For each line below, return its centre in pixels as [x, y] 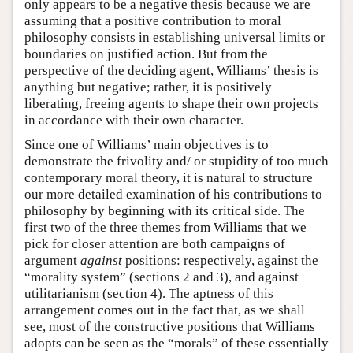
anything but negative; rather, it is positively [148, 87]
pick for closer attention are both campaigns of [155, 243]
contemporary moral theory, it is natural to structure [169, 177]
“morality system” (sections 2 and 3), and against [162, 277]
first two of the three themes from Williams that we [165, 227]
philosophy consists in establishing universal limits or [175, 37]
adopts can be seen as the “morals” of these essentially [176, 343]
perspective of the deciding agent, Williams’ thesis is [171, 70]
